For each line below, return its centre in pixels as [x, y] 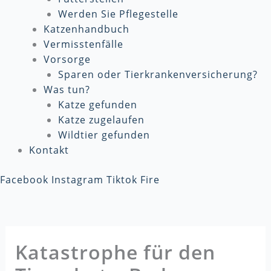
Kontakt [49, 150]
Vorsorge [67, 59]
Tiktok [122, 180]
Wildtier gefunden [104, 135]
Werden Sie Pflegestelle [118, 14]
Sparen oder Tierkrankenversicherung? [158, 74]
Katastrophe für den [115, 252]
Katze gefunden [98, 105]
